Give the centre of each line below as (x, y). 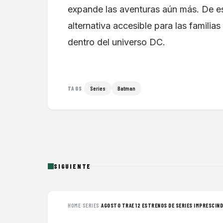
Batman (127, 88)
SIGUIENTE (73, 166)
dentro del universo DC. (116, 42)
